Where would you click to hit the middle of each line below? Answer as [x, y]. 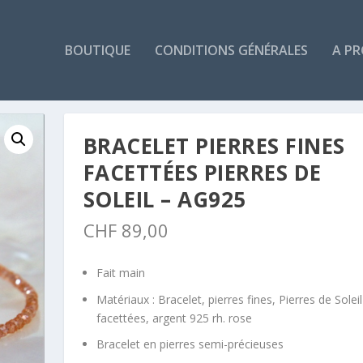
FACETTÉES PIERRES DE [202, 173]
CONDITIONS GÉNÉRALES [231, 50]
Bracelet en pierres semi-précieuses [190, 344]
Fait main [120, 272]
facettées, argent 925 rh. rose [174, 318]
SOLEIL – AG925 [164, 200]
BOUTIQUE [98, 50]
